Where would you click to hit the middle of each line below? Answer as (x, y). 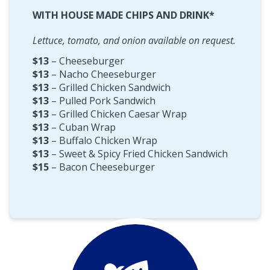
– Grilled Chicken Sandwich (110, 87)
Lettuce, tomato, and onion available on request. (134, 40)
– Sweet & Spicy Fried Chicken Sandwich (138, 153)
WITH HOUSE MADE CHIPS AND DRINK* (124, 15)
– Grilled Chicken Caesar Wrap (118, 114)
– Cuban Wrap (82, 127)
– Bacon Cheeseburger (102, 167)
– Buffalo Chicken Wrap (103, 140)
